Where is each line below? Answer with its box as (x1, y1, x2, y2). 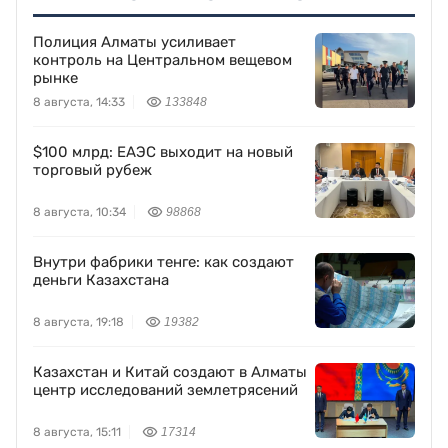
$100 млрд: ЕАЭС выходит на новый (33, 143, 293, 162)
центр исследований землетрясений (33, 381, 298, 400)
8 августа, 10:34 (33, 205, 126, 220)
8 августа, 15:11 (33, 425, 121, 440)
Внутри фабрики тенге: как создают (33, 253, 294, 272)
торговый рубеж (33, 161, 152, 180)
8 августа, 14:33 (33, 95, 125, 110)
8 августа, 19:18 (33, 315, 124, 330)
